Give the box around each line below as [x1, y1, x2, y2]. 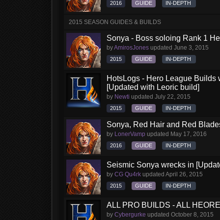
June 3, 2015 [174, 44, 209, 51]
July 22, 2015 [155, 93, 191, 100]
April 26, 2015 [165, 171, 203, 178]
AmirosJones [114, 44, 149, 51]
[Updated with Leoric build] [107, 83, 199, 91]
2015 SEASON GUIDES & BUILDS [69, 19, 161, 26]
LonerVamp [114, 131, 145, 137]
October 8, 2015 [171, 211, 214, 218]
